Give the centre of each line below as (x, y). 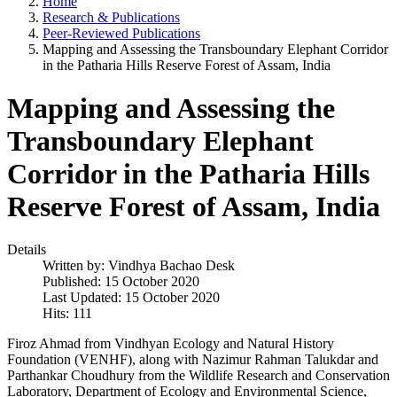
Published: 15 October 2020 (121, 282)
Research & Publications (111, 17)
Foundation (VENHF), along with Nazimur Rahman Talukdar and (193, 360)
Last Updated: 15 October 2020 (131, 298)
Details (27, 250)
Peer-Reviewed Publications (121, 33)
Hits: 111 (67, 314)
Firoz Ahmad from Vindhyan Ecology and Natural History (171, 344)
